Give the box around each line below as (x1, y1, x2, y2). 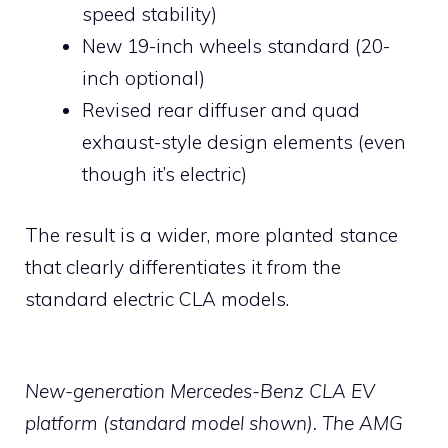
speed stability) (82, 2, 217, 27)
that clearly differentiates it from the (25, 254, 341, 279)
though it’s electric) (82, 162, 247, 187)
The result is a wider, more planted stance (25, 222, 398, 247)
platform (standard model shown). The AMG (25, 411, 403, 436)
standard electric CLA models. (25, 286, 289, 311)
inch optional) (82, 66, 205, 91)
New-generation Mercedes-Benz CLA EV (25, 379, 375, 404)
